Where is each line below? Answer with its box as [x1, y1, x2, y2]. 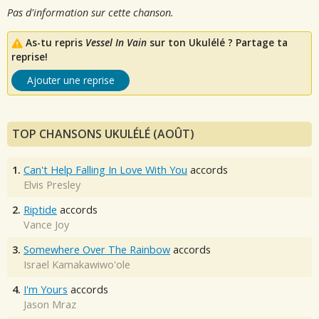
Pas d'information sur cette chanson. [7, 5, 174, 19]
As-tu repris [26, 36, 85, 49]
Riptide [23, 203, 57, 216]
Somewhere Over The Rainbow [23, 243, 170, 256]
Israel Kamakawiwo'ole [23, 258, 130, 271]
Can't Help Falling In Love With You [23, 163, 187, 177]
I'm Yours [23, 283, 68, 296]
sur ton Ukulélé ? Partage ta [147, 36, 288, 49]
